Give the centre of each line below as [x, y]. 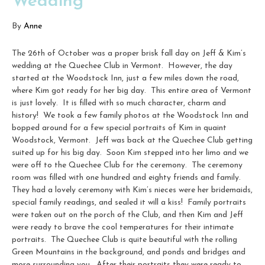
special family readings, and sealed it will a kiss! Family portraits [129, 202]
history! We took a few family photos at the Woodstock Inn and [130, 115]
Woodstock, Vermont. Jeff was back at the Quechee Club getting [132, 140]
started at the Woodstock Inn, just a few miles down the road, [125, 78]
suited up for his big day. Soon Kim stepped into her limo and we [130, 153]
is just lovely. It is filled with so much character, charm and [119, 103]
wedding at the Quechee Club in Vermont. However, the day [122, 66]
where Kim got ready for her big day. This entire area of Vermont [132, 91]
